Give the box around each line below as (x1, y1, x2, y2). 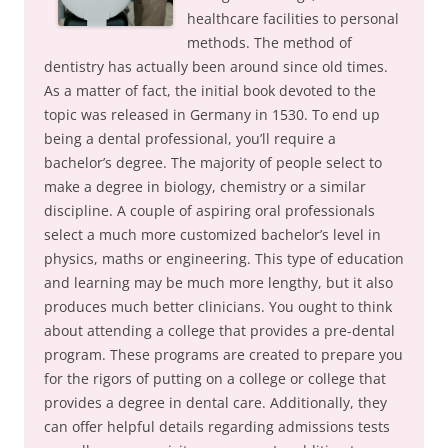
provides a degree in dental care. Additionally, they (44, 393, 387, 412)
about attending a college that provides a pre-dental (44, 321, 395, 340)
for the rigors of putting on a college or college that (44, 369, 386, 388)
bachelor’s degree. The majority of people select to (44, 153, 382, 172)
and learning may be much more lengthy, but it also (44, 273, 393, 292)
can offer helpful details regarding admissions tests (44, 417, 390, 436)
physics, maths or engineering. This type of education (44, 249, 404, 268)
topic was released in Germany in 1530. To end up (44, 105, 380, 124)
